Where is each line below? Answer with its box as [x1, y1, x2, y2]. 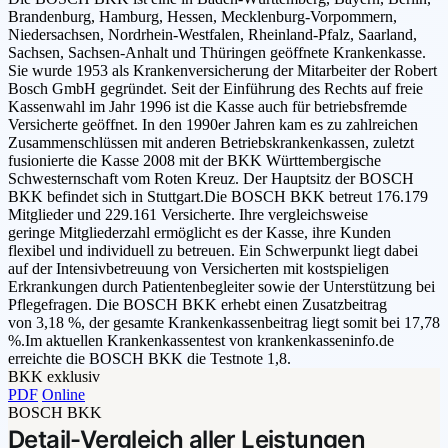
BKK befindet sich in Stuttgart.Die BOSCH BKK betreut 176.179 [8, 188, 428, 206]
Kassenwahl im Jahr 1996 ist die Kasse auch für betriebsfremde [8, 98, 407, 116]
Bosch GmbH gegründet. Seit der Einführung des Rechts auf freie [8, 80, 423, 98]
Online [42, 386, 85, 404]
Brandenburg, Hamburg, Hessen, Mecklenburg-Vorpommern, [8, 8, 397, 26]
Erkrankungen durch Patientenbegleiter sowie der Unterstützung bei [8, 278, 435, 296]
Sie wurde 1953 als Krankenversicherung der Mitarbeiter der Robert [8, 62, 437, 80]
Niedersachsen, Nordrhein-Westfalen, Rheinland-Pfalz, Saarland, [8, 26, 417, 44]
